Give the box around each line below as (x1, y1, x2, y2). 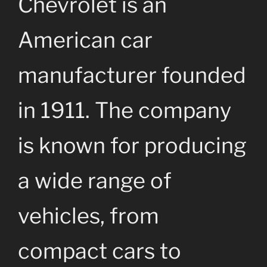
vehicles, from (18, 203, 159, 229)
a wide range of (18, 167, 172, 194)
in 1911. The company (18, 97, 231, 124)
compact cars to (18, 238, 181, 265)
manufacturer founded (18, 62, 246, 89)
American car (18, 27, 153, 54)
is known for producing (18, 132, 247, 159)
